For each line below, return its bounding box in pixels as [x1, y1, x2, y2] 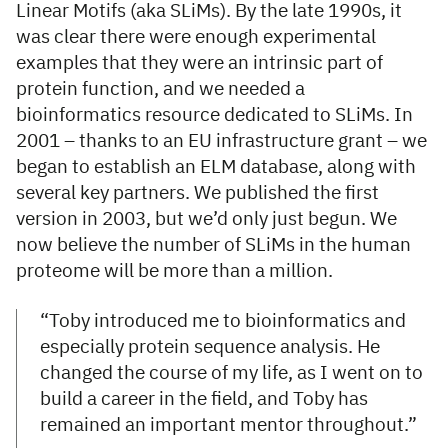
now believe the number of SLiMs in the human [16, 236, 411, 256]
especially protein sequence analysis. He [40, 338, 380, 358]
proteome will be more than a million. [16, 262, 337, 282]
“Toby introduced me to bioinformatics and [40, 312, 406, 332]
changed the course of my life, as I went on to [40, 364, 423, 384]
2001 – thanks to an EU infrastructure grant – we [16, 132, 427, 152]
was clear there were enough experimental [16, 28, 376, 48]
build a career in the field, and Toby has [40, 390, 368, 410]
